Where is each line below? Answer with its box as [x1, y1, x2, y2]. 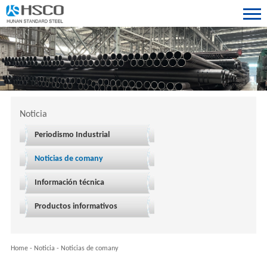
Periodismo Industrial [34, 130, 110, 139]
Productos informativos [34, 201, 117, 211]
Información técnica [34, 178, 104, 187]
